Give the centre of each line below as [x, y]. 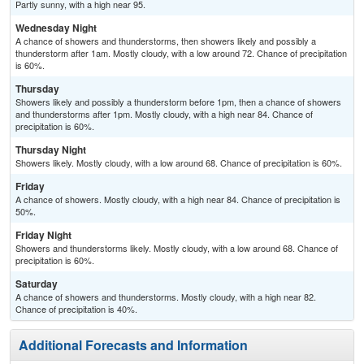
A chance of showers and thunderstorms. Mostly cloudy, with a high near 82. [166, 297]
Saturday [37, 284]
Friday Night [43, 235]
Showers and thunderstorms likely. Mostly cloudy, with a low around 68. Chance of [177, 248]
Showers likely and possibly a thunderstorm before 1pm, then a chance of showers [178, 102]
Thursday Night [51, 150]
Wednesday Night [56, 28]
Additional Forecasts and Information [133, 345]
